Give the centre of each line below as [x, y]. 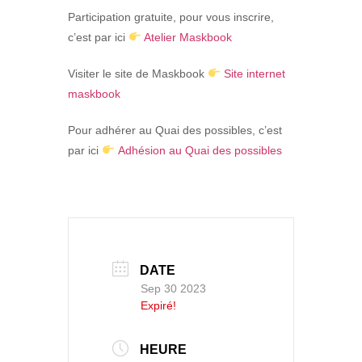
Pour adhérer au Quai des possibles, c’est [175, 130]
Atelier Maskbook [187, 38]
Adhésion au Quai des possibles [201, 151]
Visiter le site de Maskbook [138, 74]
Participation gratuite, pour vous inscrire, [171, 17]
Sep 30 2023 [173, 288]
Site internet [254, 74]
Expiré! [158, 305]
